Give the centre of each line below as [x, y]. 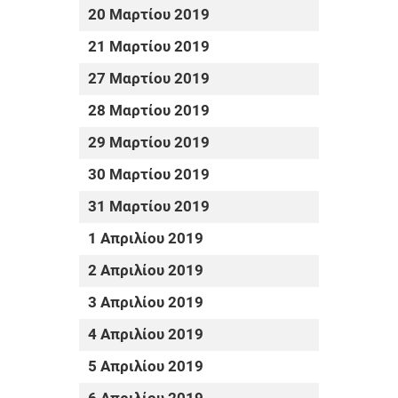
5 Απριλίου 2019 [146, 367]
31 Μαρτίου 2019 [149, 207]
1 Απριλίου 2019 [146, 239]
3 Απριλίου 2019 [146, 303]
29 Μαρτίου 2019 [149, 143]
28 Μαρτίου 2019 [149, 111]
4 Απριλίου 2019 [146, 335]
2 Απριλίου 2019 [146, 271]
